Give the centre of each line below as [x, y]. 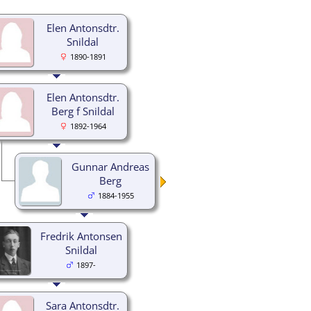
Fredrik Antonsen [81, 236]
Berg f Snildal [83, 111]
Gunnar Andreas [110, 166]
